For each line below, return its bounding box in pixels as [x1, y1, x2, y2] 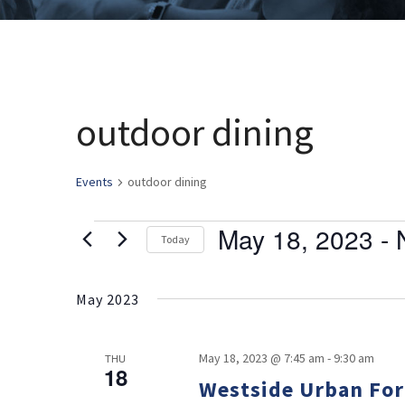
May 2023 [76, 290, 139, 308]
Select [217, 256, 259, 274]
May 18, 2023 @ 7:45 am [198, 350, 325, 366]
